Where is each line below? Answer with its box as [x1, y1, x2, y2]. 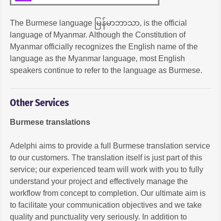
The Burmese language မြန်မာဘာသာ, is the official [10, 18, 187, 27]
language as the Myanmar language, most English [10, 54, 185, 63]
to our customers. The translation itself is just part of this [10, 153, 202, 162]
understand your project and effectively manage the [10, 177, 188, 185]
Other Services [10, 96, 69, 109]
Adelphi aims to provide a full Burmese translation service [10, 141, 210, 150]
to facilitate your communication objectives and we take [10, 200, 202, 209]
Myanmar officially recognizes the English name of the [10, 42, 198, 51]
